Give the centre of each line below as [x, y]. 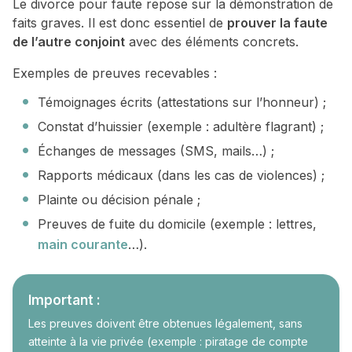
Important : [64, 301]
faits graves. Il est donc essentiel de [120, 23]
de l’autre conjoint [69, 42]
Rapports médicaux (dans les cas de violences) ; [181, 176]
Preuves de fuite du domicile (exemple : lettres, [177, 224]
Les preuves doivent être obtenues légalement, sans [165, 324]
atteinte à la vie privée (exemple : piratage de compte [168, 342]
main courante [83, 245]
